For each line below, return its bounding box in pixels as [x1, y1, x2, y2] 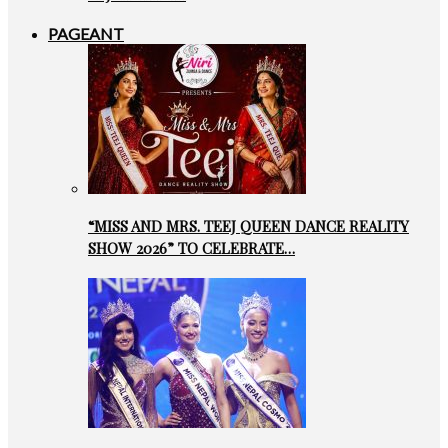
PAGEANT [48, 23, 124, 43]
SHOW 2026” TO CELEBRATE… [88, 238, 295, 259]
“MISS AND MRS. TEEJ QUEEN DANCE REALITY [88, 216, 409, 237]
